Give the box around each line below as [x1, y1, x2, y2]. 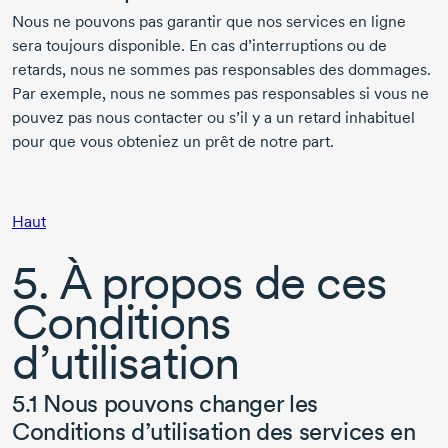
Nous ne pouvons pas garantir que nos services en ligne [12, 12, 406, 32]
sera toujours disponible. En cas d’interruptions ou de [12, 36, 387, 56]
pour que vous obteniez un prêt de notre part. [12, 132, 334, 152]
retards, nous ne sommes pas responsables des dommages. [12, 60, 431, 80]
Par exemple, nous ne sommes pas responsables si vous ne [12, 84, 429, 104]
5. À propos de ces [12, 253, 387, 312]
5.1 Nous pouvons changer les [12, 389, 318, 419]
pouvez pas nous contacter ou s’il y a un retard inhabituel [12, 108, 415, 128]
